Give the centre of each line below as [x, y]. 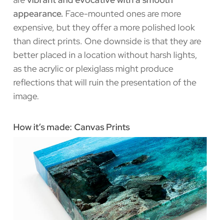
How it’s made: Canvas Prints [71, 127]
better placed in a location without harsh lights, [105, 55]
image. [26, 96]
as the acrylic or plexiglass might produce [93, 68]
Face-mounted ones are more [122, 13]
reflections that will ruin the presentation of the [105, 82]
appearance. [38, 13]
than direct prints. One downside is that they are [107, 41]
